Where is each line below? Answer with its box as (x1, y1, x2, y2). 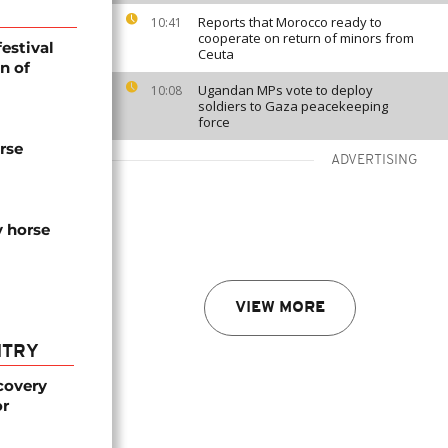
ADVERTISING (331, 153, 418, 168)
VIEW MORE (235, 300, 325, 316)
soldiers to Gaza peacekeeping (198, 97, 388, 115)
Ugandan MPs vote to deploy (198, 81, 373, 99)
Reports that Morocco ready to (198, 13, 382, 31)
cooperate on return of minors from (198, 29, 414, 47)
